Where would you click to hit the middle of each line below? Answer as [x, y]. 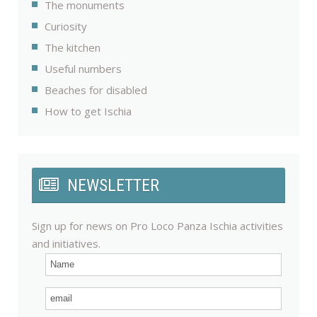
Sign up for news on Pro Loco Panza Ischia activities [157, 226]
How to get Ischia [88, 111]
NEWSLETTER [113, 186]
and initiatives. [66, 244]
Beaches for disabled [96, 90]
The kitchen [73, 48]
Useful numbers [83, 69]
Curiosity [66, 27]
